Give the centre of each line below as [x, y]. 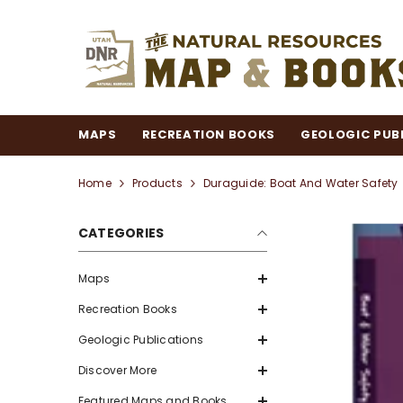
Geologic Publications [141, 340]
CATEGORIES [121, 233]
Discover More [118, 371]
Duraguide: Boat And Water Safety [300, 184]
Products [157, 184]
